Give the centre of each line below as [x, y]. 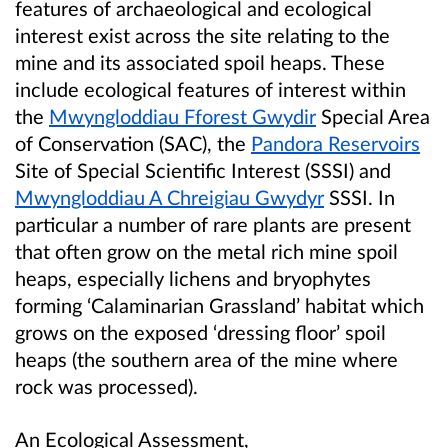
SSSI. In [359, 196]
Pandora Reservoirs [335, 142]
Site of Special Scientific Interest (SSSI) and [203, 169]
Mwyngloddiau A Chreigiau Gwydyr [169, 196]
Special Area [373, 115]
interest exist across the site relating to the [202, 34]
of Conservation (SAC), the [133, 142]
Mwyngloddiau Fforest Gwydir [182, 115]
